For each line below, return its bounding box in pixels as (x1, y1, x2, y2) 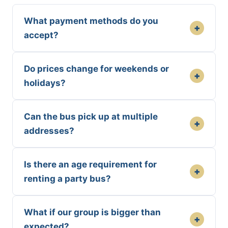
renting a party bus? (24, 173, 111, 184)
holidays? (24, 77, 66, 88)
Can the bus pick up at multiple (24, 111, 158, 122)
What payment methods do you (24, 15, 158, 26)
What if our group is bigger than (24, 207, 161, 217)
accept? (24, 30, 59, 40)
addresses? (24, 125, 74, 136)
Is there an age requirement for (24, 159, 157, 169)
